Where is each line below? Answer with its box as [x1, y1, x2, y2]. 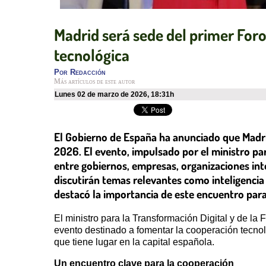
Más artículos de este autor [54, 78, 135, 85]
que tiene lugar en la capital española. [54, 236, 214, 247]
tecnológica [54, 45, 129, 65]
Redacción [70, 68, 106, 77]
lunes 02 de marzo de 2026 [59, 90, 147, 99]
